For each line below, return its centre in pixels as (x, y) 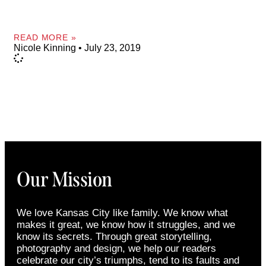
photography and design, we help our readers (116, 248)
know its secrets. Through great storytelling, (114, 236)
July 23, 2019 (111, 47)
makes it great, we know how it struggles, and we (126, 224)
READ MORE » (45, 37)
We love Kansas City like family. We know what (122, 213)
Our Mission (64, 179)
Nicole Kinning (46, 47)
